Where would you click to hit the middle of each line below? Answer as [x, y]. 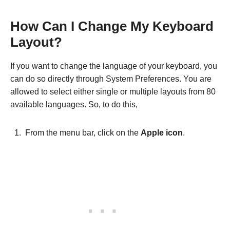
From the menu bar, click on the [83, 133]
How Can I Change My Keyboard [112, 26]
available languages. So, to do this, [75, 105]
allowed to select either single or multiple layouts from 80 [113, 92]
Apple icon [162, 133]
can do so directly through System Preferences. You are [111, 79]
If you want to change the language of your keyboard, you [114, 66]
